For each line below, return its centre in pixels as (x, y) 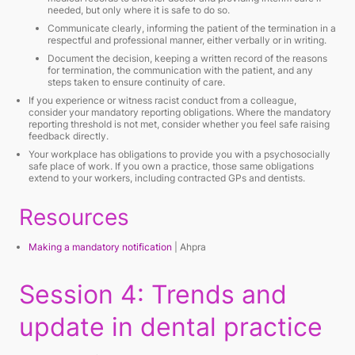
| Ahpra (189, 247)
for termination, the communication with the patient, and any (180, 70)
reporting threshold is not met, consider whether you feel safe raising (179, 124)
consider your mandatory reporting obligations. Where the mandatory (180, 112)
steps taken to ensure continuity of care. (136, 82)
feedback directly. (69, 136)
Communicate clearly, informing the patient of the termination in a (192, 28)
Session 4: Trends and (153, 294)
